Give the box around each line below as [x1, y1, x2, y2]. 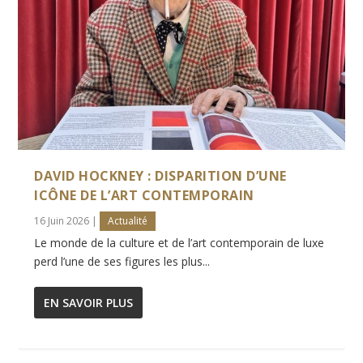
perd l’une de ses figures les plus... [34, 254, 211, 270]
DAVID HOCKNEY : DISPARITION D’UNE [34, 167, 287, 186]
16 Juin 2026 [34, 214, 90, 228]
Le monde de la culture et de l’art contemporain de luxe [34, 235, 325, 251]
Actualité [108, 214, 148, 228]
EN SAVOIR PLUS [44, 295, 134, 311]
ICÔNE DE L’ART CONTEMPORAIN [34, 186, 254, 205]
